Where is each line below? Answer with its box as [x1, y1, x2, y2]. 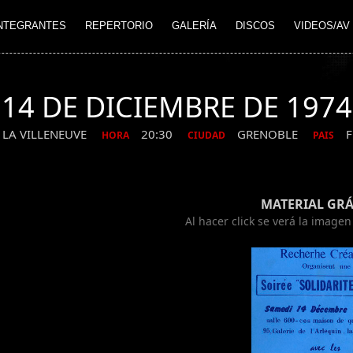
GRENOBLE [237, 126, 301, 143]
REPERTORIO [85, 20, 153, 32]
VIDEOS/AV [294, 20, 350, 32]
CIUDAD [188, 128, 225, 143]
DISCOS [236, 20, 275, 32]
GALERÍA [172, 20, 217, 32]
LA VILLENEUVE [2, 126, 90, 143]
